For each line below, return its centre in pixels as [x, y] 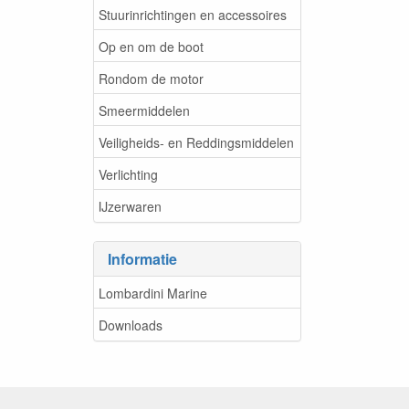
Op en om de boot [151, 46]
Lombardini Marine [153, 293]
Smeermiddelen [144, 110]
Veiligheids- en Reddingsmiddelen [196, 142]
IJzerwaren [130, 206]
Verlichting [128, 174]
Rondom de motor [151, 78]
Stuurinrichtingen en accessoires [193, 14]
